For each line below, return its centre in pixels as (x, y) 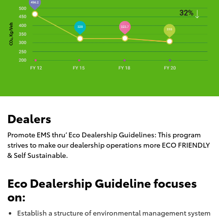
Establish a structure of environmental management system (114, 212)
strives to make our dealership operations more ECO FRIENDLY (109, 144)
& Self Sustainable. (38, 155)
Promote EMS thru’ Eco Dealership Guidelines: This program (104, 134)
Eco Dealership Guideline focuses (102, 182)
